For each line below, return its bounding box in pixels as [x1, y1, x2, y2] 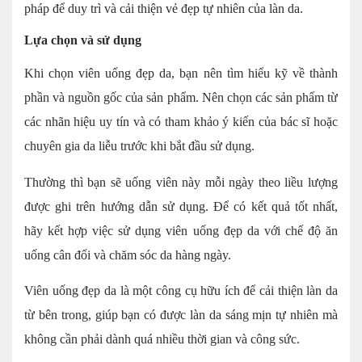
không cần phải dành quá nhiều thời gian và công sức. [24, 332, 303, 347]
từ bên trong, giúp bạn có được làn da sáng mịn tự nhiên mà [24, 308, 338, 322]
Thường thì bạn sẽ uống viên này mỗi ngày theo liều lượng [24, 175, 338, 189]
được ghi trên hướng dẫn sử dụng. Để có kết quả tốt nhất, [24, 199, 338, 213]
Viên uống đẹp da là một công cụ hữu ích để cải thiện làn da [24, 284, 338, 298]
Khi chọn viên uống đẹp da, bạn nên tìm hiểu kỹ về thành [24, 66, 338, 81]
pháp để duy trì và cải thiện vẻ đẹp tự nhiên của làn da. [24, 2, 303, 16]
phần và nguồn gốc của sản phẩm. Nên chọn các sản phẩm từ [24, 90, 338, 105]
